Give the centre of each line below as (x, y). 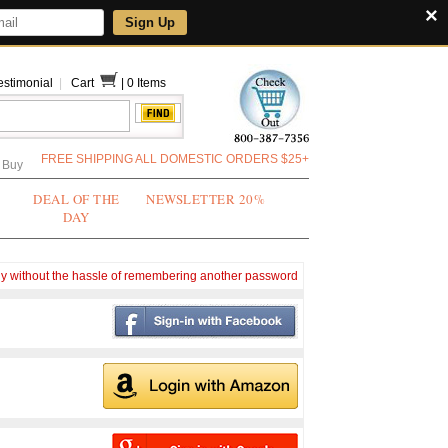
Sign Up (149, 22)
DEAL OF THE (76, 199)
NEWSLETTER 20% (205, 199)
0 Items (148, 83)
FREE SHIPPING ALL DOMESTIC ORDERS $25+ (175, 159)
